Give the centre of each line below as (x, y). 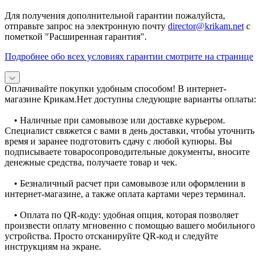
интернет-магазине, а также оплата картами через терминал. (125, 194)
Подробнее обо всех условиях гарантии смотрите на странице (129, 57)
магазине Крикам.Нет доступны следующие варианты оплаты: (130, 99)
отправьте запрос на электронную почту (86, 26)
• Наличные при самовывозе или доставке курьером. (115, 120)
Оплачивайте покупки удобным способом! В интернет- (116, 89)
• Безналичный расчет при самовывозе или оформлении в (125, 184)
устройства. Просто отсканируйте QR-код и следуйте (111, 236)
